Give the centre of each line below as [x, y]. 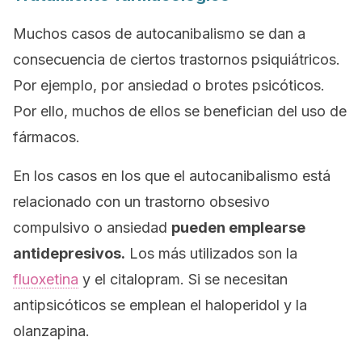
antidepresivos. [69, 253]
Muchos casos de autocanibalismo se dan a [159, 34]
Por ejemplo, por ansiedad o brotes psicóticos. [169, 85]
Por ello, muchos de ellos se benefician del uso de [180, 111]
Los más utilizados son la [211, 253]
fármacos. [46, 137]
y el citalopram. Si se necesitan [183, 279]
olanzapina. [51, 331]
